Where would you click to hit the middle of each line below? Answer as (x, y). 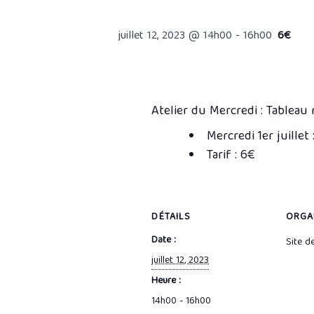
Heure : (166, 281)
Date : (164, 240)
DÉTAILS (171, 217)
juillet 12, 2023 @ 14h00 (175, 36)
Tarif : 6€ (231, 156)
